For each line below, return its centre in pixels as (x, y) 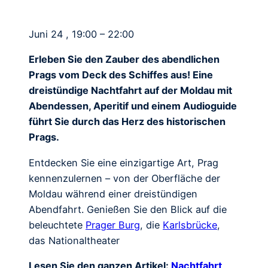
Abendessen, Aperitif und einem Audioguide (133, 106)
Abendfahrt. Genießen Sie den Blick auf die (128, 209)
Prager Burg (113, 225)
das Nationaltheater (74, 240)
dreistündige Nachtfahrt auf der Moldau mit (130, 91)
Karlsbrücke (190, 225)
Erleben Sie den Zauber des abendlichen (124, 60)
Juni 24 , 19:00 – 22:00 (81, 34)
